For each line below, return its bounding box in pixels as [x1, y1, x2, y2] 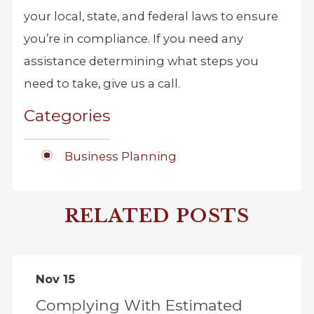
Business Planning [64, 149, 177, 163]
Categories [24, 106, 111, 126]
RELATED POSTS [64, 204, 250, 227]
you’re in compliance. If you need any [24, 31, 244, 46]
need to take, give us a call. [24, 76, 181, 90]
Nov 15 [35, 271, 75, 286]
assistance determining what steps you [24, 53, 259, 68]
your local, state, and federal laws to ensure [24, 8, 279, 23]
